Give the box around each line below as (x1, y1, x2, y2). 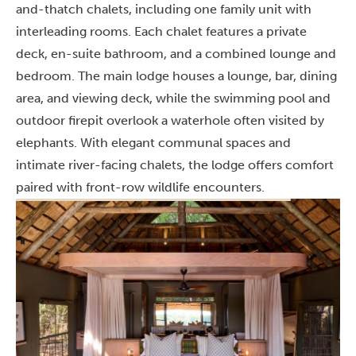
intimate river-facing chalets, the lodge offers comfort (16, 157, 334, 172)
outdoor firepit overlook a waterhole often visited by (16, 113, 324, 128)
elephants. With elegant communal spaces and (16, 135, 291, 150)
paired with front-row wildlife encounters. (16, 180, 265, 195)
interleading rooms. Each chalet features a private (16, 24, 307, 39)
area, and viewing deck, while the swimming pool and (16, 91, 331, 106)
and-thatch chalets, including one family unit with (16, 2, 311, 17)
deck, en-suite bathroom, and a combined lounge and (16, 46, 336, 61)
